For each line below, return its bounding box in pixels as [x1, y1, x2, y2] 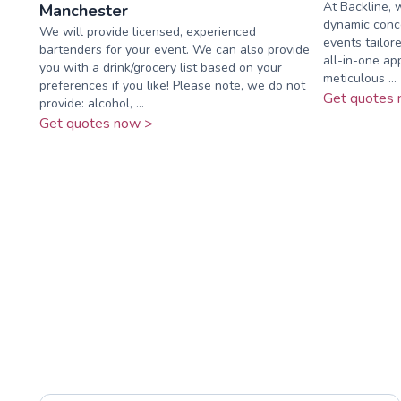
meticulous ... [322, 69, 397, 87]
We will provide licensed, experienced [39, 22, 256, 40]
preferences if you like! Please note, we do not [39, 76, 305, 94]
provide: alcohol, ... [39, 94, 144, 112]
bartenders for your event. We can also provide [39, 40, 310, 58]
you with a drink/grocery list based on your [39, 58, 282, 76]
